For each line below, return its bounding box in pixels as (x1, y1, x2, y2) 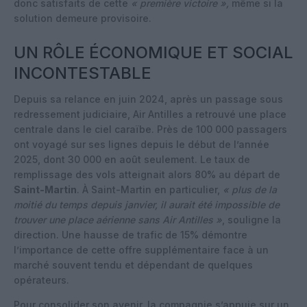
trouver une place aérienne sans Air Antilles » (14, 213, 222, 225)
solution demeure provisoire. (14, 12, 151, 24)
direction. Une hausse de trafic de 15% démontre (14, 228, 247, 241)
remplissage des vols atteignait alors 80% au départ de (14, 168, 280, 180)
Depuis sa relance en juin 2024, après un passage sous (14, 93, 283, 105)
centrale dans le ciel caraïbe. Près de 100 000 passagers (14, 123, 287, 135)
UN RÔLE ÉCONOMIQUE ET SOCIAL (14, 42, 293, 62)
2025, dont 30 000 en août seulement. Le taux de (14, 153, 250, 165)
